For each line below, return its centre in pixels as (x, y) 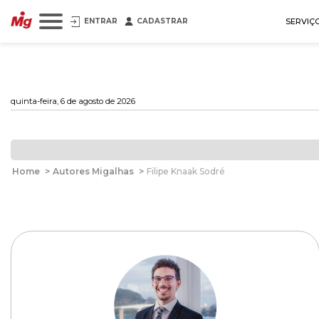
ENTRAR (101, 21)
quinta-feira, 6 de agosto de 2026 (73, 101)
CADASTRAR (162, 21)
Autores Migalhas (93, 171)
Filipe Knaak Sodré (186, 171)
